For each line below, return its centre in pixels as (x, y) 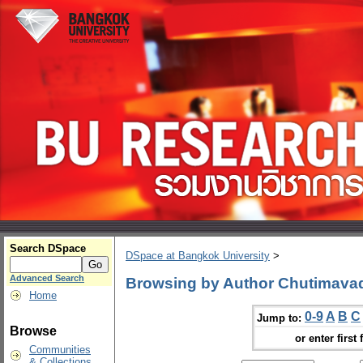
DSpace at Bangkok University (198, 256)
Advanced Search (47, 278)
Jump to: (279, 318)
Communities (60, 350)
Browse (33, 331)
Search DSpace (48, 248)
